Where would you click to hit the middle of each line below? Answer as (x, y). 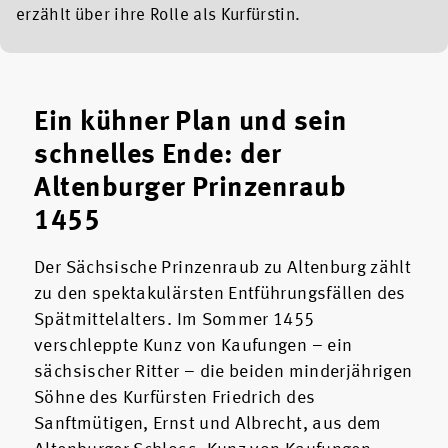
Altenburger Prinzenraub (190, 189)
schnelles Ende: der (158, 156)
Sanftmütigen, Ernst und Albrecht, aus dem (208, 424)
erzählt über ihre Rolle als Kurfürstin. (160, 16)
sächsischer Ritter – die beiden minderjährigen (223, 372)
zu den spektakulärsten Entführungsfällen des (220, 294)
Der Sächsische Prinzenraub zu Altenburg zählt (223, 268)
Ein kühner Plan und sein (191, 123)
